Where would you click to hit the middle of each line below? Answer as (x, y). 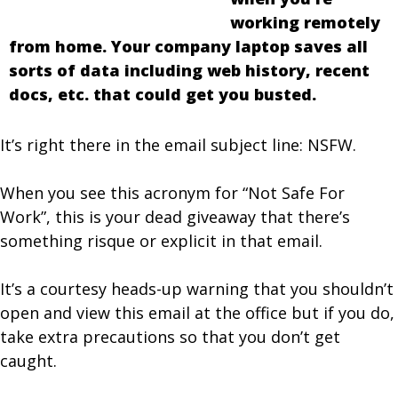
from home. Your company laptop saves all (188, 46)
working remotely (305, 22)
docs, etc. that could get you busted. (163, 94)
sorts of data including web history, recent (189, 70)
